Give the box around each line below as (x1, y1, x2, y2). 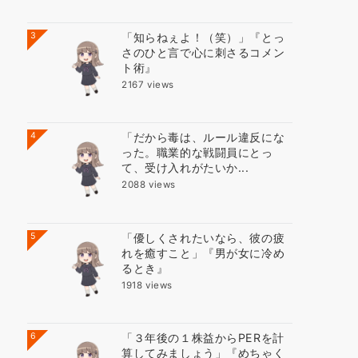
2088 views (121, 179, 176, 191)
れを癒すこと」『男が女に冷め (121, 245, 285, 260)
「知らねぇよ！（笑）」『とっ (121, 30, 285, 44)
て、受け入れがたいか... (121, 161, 249, 175)
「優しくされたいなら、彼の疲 (121, 230, 285, 245)
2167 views (121, 78, 174, 90)
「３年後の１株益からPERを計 (121, 331, 284, 345)
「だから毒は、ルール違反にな (121, 130, 285, 145)
